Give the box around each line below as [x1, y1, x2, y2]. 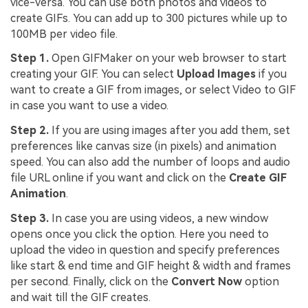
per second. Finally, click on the [10, 274, 171, 288]
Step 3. [10, 211, 52, 225]
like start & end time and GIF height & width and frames [10, 258, 291, 272]
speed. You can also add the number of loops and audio [10, 155, 290, 169]
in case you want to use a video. [10, 99, 168, 113]
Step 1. [10, 52, 52, 65]
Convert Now [171, 274, 242, 288]
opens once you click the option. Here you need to [10, 227, 269, 241]
